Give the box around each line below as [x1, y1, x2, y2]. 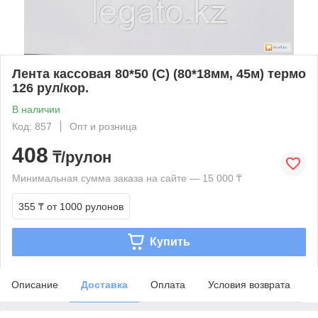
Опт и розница [70, 120, 137, 132]
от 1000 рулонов [47, 200, 124, 212]
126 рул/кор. [12, 80, 89, 95]
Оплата [150, 278, 185, 290]
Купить [149, 235, 190, 248]
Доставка [81, 278, 128, 290]
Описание [11, 278, 58, 290]
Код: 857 [12, 120, 52, 132]
